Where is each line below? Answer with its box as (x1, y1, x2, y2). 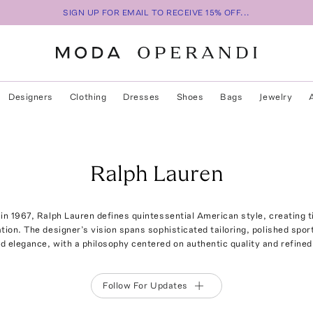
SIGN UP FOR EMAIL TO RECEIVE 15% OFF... (63, 8, 250, 17)
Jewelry (259, 92, 293, 102)
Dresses (123, 92, 160, 102)
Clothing (69, 92, 107, 102)
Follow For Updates (103, 280, 188, 291)
